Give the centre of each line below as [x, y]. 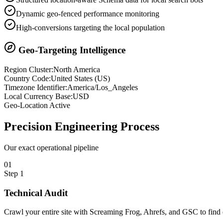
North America [77, 70]
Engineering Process [107, 126]
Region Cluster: [29, 70]
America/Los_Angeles [103, 88]
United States [72, 79]
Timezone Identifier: [36, 88]
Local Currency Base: [38, 97]
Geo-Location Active [37, 106]
